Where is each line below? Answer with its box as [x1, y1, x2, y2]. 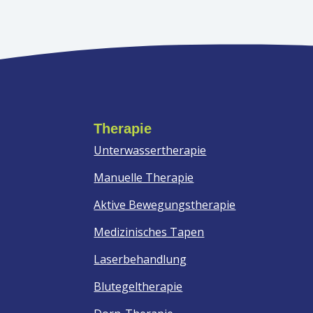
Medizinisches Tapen [94, 224, 205, 240]
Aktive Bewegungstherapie [94, 196, 236, 212]
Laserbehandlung [94, 251, 187, 267]
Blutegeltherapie [94, 278, 183, 294]
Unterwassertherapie [94, 142, 207, 158]
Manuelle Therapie [94, 169, 194, 185]
